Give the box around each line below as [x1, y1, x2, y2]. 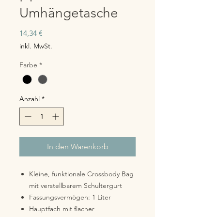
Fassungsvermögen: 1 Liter [29, 193, 111, 202]
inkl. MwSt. [19, 42, 52, 50]
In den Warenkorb [46, 142, 108, 152]
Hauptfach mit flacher [29, 204, 94, 214]
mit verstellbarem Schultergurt [29, 181, 122, 190]
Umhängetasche [19, 5, 118, 21]
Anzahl [19, 94, 40, 104]
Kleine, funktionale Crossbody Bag [29, 170, 134, 179]
